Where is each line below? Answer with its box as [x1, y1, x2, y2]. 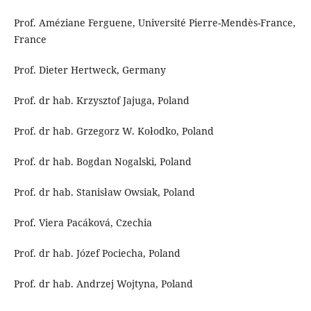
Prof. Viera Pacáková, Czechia [13, 216, 152, 230]
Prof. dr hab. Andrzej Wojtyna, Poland [13, 277, 193, 291]
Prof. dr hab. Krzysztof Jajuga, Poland [13, 94, 190, 108]
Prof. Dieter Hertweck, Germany [13, 63, 166, 77]
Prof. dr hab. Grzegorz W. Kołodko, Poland [13, 124, 214, 138]
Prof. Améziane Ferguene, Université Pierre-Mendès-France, [13, 16, 296, 30]
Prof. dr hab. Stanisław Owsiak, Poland [13, 185, 195, 199]
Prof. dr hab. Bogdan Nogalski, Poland [13, 155, 192, 169]
